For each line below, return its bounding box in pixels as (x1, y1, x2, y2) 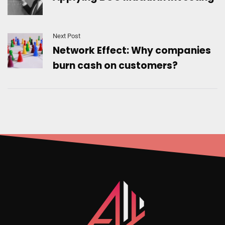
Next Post (53, 32, 80, 40)
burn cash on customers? (53, 58, 178, 72)
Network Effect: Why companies (53, 43, 211, 57)
